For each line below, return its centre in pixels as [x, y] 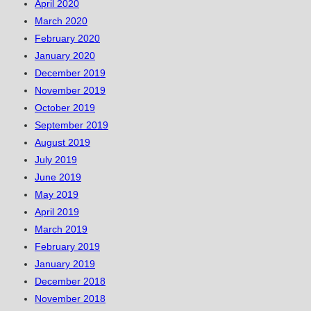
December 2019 [70, 73]
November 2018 [70, 299]
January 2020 [65, 56]
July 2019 [56, 160]
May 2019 [57, 195]
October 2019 [65, 108]
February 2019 [67, 247]
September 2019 [72, 125]
